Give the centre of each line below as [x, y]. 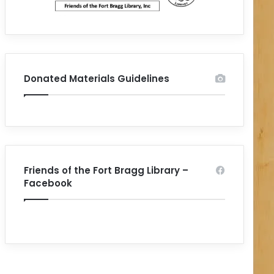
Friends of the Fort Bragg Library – [106, 171]
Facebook [48, 183]
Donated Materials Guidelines [97, 79]
